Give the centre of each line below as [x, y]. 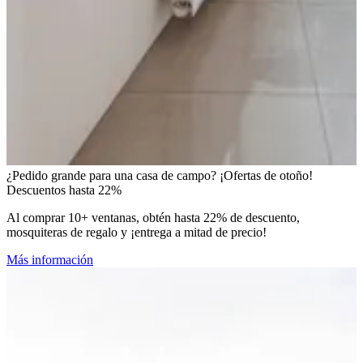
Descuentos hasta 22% [64, 190]
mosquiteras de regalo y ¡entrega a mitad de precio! [137, 233]
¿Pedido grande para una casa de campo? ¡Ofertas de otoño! [160, 176]
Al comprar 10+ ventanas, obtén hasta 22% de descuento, [153, 218]
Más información [50, 260]
